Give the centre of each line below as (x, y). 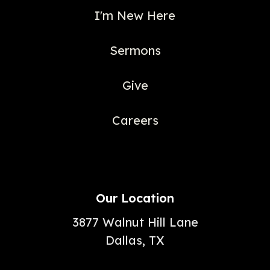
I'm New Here (135, 15)
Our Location (135, 198)
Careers (135, 120)
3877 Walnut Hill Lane (135, 222)
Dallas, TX (135, 240)
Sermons (135, 50)
